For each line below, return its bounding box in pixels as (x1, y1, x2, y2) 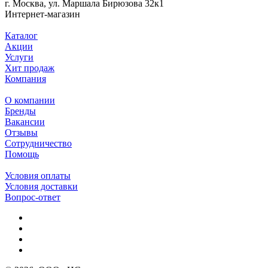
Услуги (5, 52, 33, 63)
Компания (5, 74, 46, 84)
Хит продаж (5, 63, 54, 74)
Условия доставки (5, 181, 78, 192)
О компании (5, 95, 55, 106)
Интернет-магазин (5, 9, 80, 20)
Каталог (5, 31, 38, 41)
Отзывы (5, 127, 38, 138)
